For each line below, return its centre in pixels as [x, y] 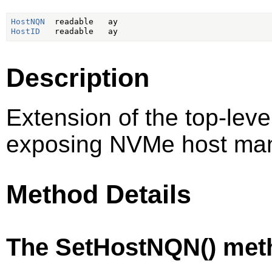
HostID [25, 32]
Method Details [99, 195]
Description [78, 77]
